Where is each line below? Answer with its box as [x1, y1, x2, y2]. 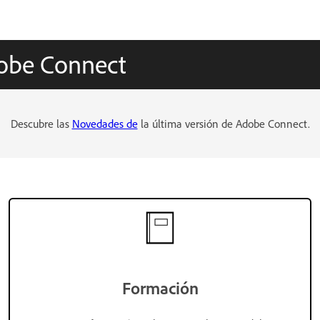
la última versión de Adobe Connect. [137, 116, 310, 131]
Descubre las [10, 116, 72, 131]
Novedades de [71, 116, 138, 131]
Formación [121, 276, 199, 299]
